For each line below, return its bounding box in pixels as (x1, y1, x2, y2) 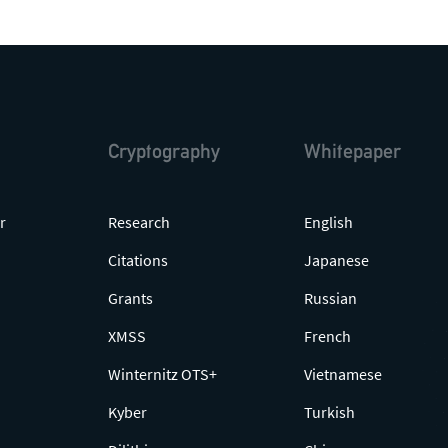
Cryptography (108, 139, 220, 163)
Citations (108, 250, 168, 270)
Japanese (304, 250, 369, 270)
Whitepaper (304, 139, 401, 163)
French (304, 326, 351, 346)
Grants (108, 288, 153, 308)
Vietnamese (304, 364, 382, 384)
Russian (304, 288, 357, 308)
